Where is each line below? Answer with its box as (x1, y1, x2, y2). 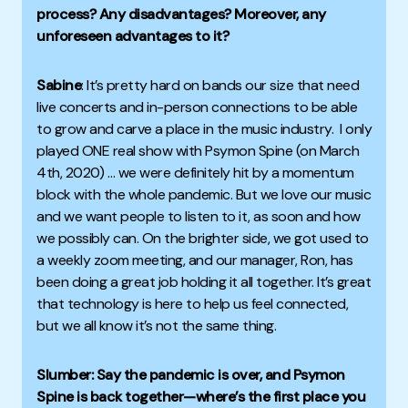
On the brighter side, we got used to (141, 229, 369, 249)
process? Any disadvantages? (36, 5, 231, 25)
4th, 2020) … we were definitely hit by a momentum (36, 163, 354, 183)
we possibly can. (36, 229, 142, 249)
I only (340, 119, 372, 139)
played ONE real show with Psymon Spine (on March (36, 141, 359, 161)
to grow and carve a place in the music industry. (36, 119, 340, 139)
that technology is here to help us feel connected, (36, 294, 348, 314)
